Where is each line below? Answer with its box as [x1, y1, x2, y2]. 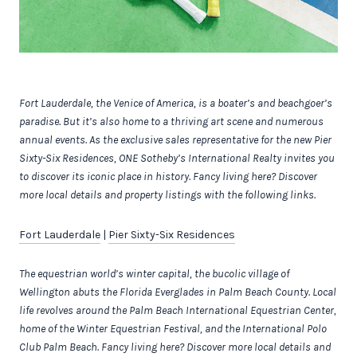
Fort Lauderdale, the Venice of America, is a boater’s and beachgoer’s [19, 96, 332, 111]
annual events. [19, 133, 87, 147]
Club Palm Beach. [19, 340, 99, 355]
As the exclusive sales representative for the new [89, 133, 312, 147]
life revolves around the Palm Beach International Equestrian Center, [19, 304, 336, 318]
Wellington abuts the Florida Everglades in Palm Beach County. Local [19, 285, 336, 300]
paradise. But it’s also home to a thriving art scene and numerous [19, 115, 324, 129]
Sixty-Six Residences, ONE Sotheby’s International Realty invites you [19, 151, 335, 166]
